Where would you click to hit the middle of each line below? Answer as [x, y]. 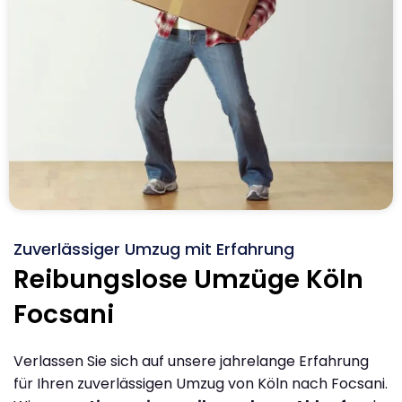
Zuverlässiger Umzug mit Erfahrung [154, 249]
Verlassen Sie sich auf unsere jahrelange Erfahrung [191, 361]
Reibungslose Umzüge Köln [188, 279]
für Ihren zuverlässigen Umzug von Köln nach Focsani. [201, 383]
